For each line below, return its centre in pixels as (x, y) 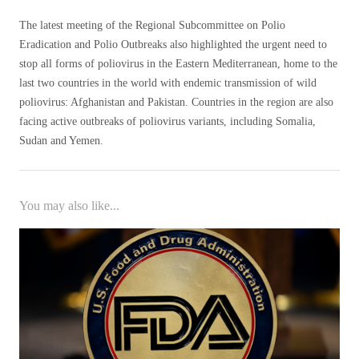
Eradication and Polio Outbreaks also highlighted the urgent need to (173, 45)
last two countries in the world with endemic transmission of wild (168, 83)
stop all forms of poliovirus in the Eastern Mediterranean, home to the (178, 64)
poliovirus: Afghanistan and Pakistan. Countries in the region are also (176, 103)
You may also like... (69, 206)
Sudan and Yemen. (61, 141)
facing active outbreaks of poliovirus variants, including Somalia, (167, 122)
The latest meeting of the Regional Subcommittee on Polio (152, 26)
